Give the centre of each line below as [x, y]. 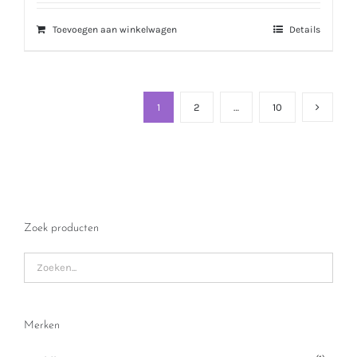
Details [305, 30]
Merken [42, 325]
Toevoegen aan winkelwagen [115, 30]
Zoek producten [61, 228]
